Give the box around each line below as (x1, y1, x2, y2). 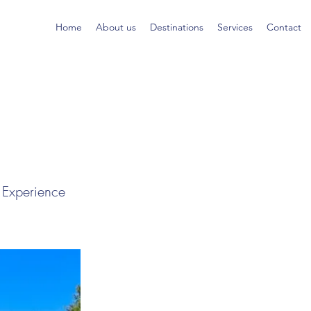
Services (217, 21, 253, 33)
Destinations (150, 21, 203, 33)
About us (96, 21, 136, 33)
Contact (267, 21, 301, 33)
